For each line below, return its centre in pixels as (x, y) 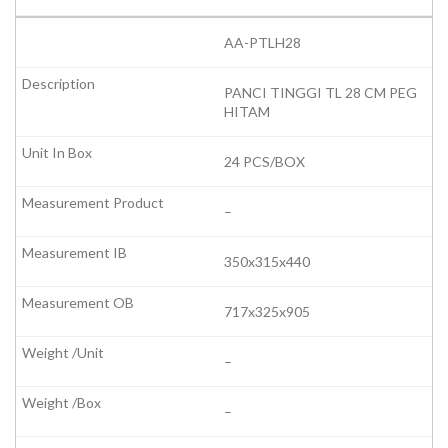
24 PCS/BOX (264, 162)
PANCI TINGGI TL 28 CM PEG (320, 93)
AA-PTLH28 (262, 43)
